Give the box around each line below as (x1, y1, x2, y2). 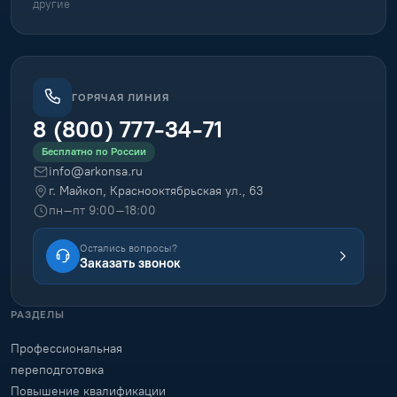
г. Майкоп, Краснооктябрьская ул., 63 (49, 183, 263, 198)
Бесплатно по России (42, 145, 146, 158)
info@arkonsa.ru (49, 164, 143, 179)
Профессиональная (11, 341, 122, 356)
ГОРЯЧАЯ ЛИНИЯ (72, 90, 169, 104)
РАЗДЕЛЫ (11, 308, 65, 321)
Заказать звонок (80, 254, 181, 271)
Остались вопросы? (80, 241, 177, 254)
